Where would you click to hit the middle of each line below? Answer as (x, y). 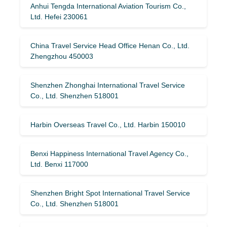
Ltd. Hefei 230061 (59, 16)
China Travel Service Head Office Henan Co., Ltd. (110, 45)
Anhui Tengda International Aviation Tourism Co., (108, 6)
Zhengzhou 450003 (62, 56)
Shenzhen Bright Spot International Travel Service (110, 193)
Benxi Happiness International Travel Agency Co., (109, 153)
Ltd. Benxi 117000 (59, 164)
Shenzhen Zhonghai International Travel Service (108, 85)
